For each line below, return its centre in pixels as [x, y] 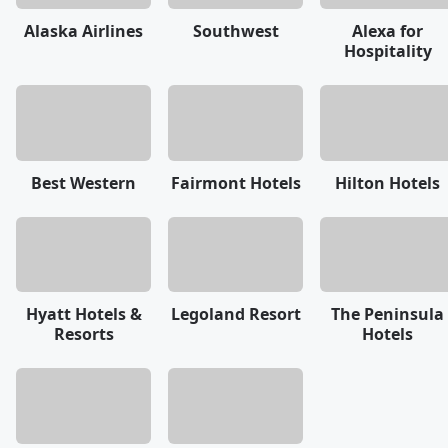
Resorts [83, 334]
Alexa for [387, 30]
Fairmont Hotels [235, 182]
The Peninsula [387, 314]
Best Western [83, 182]
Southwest [235, 30]
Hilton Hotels [387, 182]
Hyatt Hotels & [83, 314]
